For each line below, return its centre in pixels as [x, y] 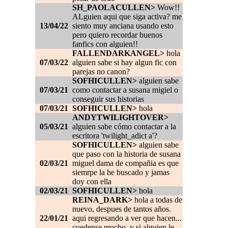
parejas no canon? [101, 72]
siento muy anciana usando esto [123, 26]
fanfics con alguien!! [105, 44]
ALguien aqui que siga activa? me [127, 17]
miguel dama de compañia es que [125, 163]
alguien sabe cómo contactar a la [124, 127]
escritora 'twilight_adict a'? [115, 136]
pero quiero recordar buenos [117, 35]
